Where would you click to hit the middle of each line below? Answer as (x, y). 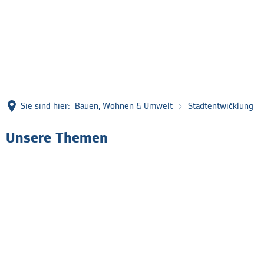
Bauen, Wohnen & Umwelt (124, 106)
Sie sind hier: (45, 106)
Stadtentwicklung (221, 106)
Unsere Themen (57, 138)
